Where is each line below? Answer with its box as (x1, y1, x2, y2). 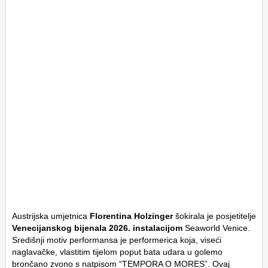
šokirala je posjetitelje (173, 211, 256, 221)
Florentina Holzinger (90, 211, 173, 221)
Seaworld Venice (185, 223, 248, 233)
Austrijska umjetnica (12, 211, 90, 221)
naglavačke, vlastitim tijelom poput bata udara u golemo (12, 247, 223, 257)
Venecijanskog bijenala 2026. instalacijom (12, 223, 182, 233)
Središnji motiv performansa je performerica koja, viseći (12, 235, 221, 245)
